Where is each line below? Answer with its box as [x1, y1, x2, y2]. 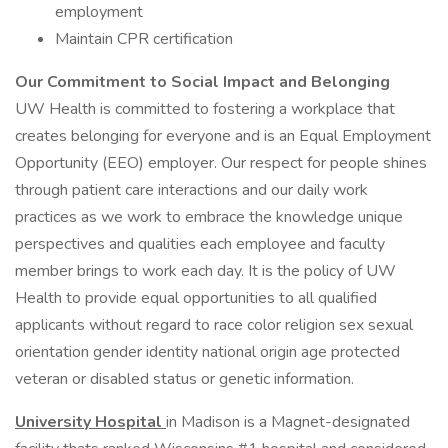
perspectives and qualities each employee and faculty [15, 233, 385, 255]
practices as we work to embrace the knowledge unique [15, 206, 403, 228]
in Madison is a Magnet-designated [166, 411, 410, 433]
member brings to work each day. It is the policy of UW [15, 260, 396, 282]
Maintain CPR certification [55, 28, 233, 50]
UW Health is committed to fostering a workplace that [15, 98, 395, 120]
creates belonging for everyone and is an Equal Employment [15, 125, 431, 147]
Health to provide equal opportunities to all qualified [15, 287, 377, 309]
